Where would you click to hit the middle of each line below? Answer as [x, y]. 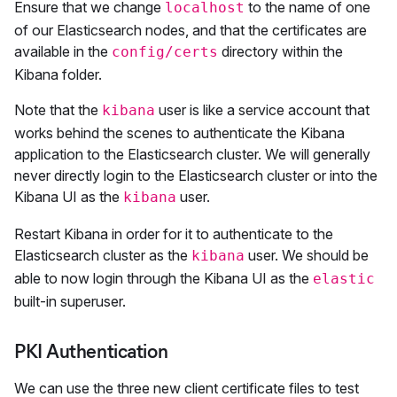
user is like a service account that [262, 110]
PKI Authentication [91, 351]
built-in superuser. [70, 301]
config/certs [165, 52]
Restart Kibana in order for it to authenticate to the [174, 234]
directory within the [280, 51]
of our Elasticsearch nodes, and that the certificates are [191, 30]
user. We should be [307, 255]
